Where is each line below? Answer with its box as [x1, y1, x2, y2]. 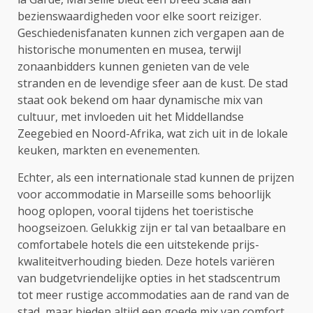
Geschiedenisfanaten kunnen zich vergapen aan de [17, 24, 284, 41]
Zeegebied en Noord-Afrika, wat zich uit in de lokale [17, 125, 288, 141]
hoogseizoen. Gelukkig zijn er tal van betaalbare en [17, 219, 286, 235]
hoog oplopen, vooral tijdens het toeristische [17, 203, 254, 219]
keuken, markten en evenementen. [17, 142, 200, 158]
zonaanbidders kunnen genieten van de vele [17, 58, 249, 74]
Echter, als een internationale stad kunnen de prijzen [17, 169, 294, 185]
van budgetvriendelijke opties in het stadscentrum [17, 270, 280, 286]
